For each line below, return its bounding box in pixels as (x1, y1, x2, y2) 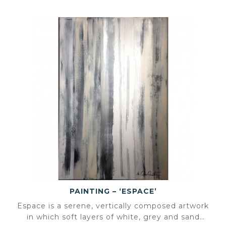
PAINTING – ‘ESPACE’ (69, 187, 157, 196)
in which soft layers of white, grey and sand (26, 212, 200, 222)
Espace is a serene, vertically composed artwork (17, 201, 209, 211)
